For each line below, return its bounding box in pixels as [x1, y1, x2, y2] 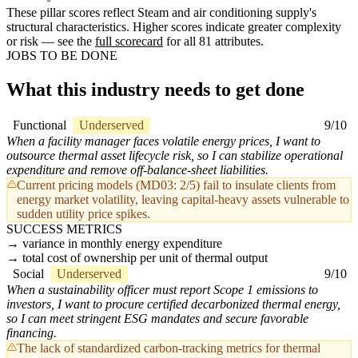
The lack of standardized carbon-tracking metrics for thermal [17, 341, 320, 356]
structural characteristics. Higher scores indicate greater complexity [6, 20, 341, 34]
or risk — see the [6, 34, 95, 49]
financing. [6, 326, 57, 340]
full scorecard [95, 34, 163, 49]
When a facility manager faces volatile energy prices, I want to [6, 134, 320, 149]
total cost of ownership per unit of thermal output [22, 251, 268, 265]
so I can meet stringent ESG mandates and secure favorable [6, 312, 308, 326]
